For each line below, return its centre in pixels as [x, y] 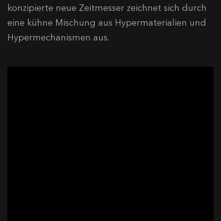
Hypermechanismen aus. [58, 37]
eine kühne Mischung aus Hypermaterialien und [107, 22]
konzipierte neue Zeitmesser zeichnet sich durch [107, 8]
